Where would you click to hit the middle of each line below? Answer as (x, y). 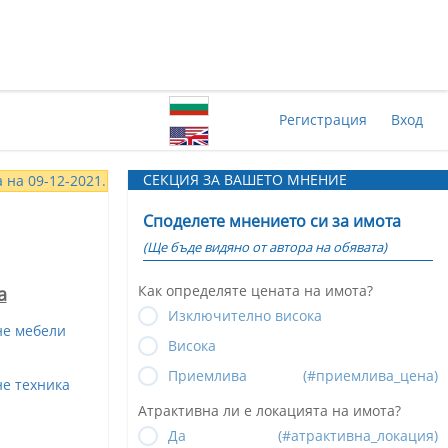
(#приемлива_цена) (370, 375)
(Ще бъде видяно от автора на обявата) (265, 246)
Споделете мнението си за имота (272, 220)
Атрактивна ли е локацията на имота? (269, 410)
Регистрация (323, 119)
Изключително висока (245, 315)
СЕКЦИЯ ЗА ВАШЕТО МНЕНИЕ (245, 179)
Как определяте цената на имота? (255, 290)
